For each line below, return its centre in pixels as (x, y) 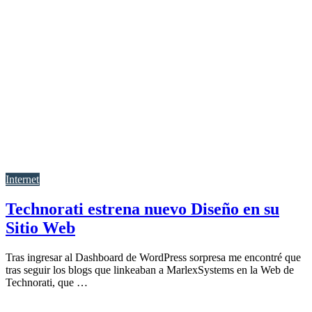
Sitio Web (40, 228)
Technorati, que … (47, 283)
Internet (22, 180)
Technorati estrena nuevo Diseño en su (142, 209)
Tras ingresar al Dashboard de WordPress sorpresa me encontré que (153, 258)
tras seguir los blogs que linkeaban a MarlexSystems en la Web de (150, 270)
